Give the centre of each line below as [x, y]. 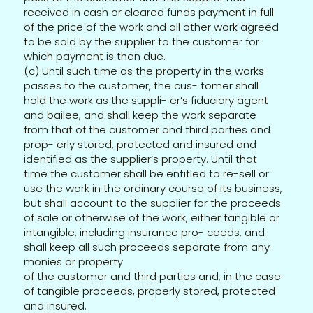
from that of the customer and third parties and [147, 129]
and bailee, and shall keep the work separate [140, 115]
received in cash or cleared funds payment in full [149, 12]
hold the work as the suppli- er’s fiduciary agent [146, 100]
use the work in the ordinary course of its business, [153, 188]
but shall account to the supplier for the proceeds [153, 203]
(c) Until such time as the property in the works [144, 71]
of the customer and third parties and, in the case [153, 276]
